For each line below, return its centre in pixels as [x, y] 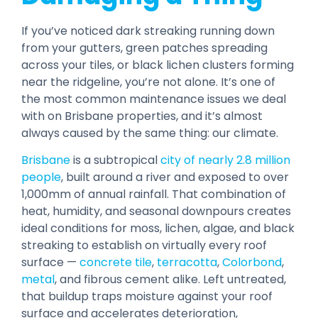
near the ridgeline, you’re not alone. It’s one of [148, 82]
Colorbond [252, 263]
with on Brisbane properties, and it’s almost [142, 116]
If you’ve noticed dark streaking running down [148, 31]
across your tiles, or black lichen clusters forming [158, 65]
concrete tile [116, 263]
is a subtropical [115, 160]
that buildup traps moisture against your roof [147, 297]
